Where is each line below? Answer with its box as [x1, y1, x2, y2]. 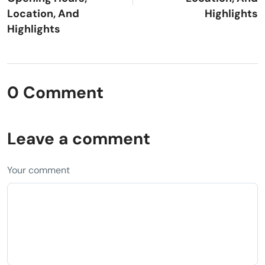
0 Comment [7, 81, 104, 104]
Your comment [7, 163, 70, 176]
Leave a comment [7, 127, 150, 150]
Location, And [7, 6, 79, 21]
